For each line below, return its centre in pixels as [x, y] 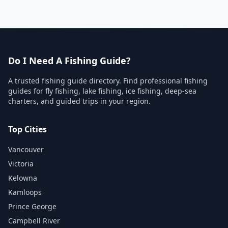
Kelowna [23, 178]
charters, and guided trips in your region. [79, 101]
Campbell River [34, 221]
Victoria [21, 164]
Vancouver [26, 149]
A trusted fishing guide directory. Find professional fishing [108, 81]
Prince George [32, 206]
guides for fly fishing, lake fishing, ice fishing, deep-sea [102, 91]
